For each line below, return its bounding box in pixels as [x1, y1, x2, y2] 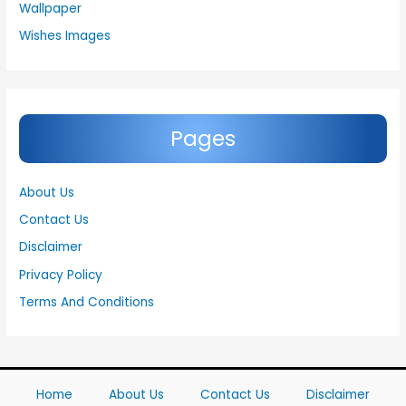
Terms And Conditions [19, 293, 155, 311]
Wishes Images [19, 27, 111, 45]
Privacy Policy [19, 266, 103, 284]
